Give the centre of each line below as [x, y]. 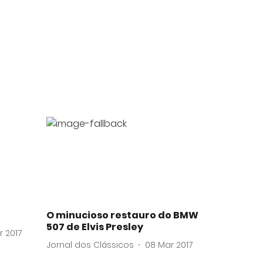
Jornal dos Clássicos [90, 245]
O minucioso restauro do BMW [122, 215]
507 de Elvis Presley [95, 227]
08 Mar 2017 [169, 245]
